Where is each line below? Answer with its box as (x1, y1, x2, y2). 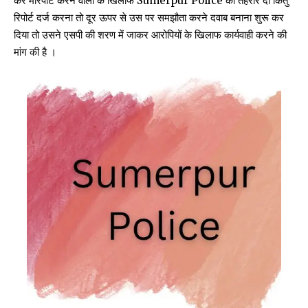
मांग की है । (14, 45, 56, 58)
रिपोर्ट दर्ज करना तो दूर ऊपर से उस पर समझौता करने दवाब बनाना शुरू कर (14, 10, 284, 24)
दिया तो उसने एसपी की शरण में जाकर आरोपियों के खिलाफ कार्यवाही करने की (14, 27, 287, 41)
